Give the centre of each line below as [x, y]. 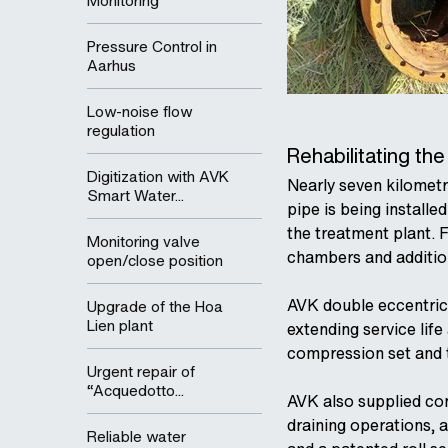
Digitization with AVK [158, 176]
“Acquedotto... [135, 390]
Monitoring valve [143, 241]
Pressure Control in [152, 46]
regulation [121, 130]
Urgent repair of [141, 371]
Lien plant [120, 325]
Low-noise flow [139, 111]
